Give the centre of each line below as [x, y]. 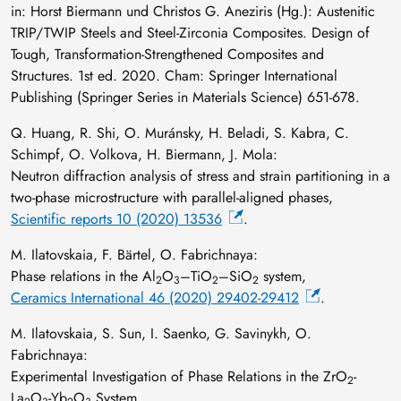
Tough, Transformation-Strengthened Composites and [167, 54]
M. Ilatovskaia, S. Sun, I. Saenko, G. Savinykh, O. [161, 333]
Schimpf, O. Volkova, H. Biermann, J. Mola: [144, 154]
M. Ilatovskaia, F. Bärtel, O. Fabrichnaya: [134, 254]
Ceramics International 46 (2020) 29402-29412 [155, 297]
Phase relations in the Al [83, 276]
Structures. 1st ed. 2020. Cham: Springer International [174, 75]
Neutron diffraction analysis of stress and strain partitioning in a [200, 175]
